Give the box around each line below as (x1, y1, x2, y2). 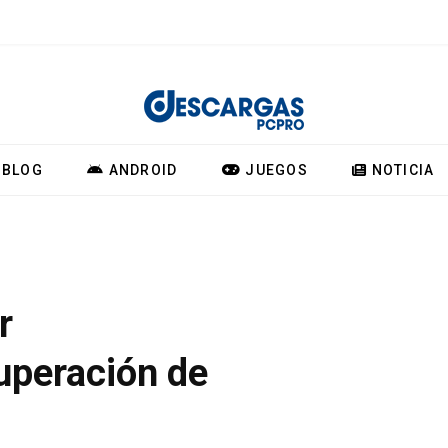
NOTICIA (367, 162, 435, 178)
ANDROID (104, 162, 178, 178)
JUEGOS (241, 162, 308, 178)
